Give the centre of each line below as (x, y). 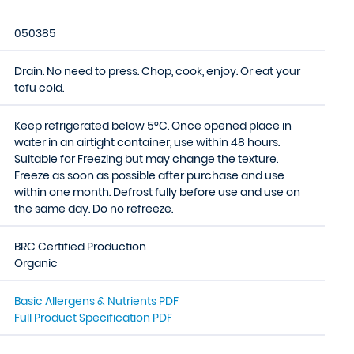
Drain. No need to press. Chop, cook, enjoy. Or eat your (157, 71)
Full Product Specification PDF (93, 318)
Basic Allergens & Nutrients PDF (96, 301)
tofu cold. (39, 88)
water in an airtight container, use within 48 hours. (147, 142)
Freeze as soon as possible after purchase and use (149, 175)
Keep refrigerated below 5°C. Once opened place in (153, 126)
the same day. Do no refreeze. (94, 209)
